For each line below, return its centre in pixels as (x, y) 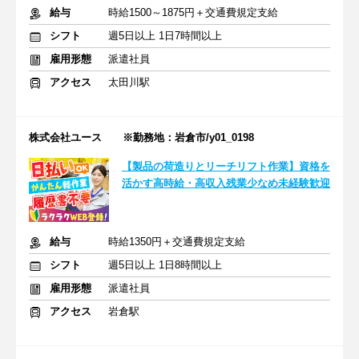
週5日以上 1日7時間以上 (165, 36)
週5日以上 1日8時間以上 (165, 265)
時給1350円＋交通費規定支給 (177, 242)
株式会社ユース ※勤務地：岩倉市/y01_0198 (141, 137)
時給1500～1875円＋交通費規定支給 (193, 12)
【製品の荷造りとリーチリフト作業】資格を (226, 166)
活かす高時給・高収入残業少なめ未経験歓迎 (226, 183)
